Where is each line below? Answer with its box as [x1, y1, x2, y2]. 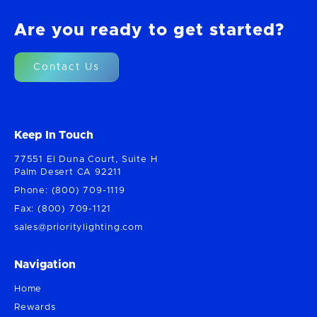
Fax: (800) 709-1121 [14, 204, 112, 214]
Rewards [14, 303, 56, 313]
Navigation [14, 259, 76, 271]
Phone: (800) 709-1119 [14, 186, 125, 196]
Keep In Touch [14, 129, 93, 142]
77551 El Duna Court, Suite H [14, 155, 158, 165]
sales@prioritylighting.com [14, 223, 143, 233]
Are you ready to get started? [14, 22, 284, 40]
